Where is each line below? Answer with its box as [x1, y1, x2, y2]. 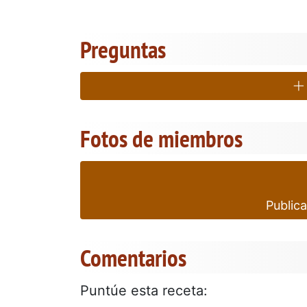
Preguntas [80, 33, 166, 65]
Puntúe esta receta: [80, 282, 208, 299]
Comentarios [80, 241, 186, 273]
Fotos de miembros [80, 122, 243, 154]
